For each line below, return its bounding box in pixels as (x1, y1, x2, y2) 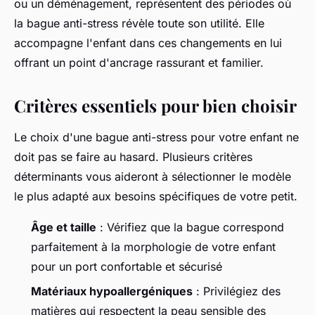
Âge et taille (31, 220, 96, 235)
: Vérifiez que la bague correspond (96, 220, 284, 235)
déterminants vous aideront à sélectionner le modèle (14, 169, 291, 184)
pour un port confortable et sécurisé (31, 259, 222, 274)
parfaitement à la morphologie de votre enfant (31, 240, 276, 255)
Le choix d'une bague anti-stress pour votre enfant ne (14, 130, 299, 145)
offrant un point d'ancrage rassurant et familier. (14, 56, 264, 70)
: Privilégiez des (193, 283, 281, 298)
